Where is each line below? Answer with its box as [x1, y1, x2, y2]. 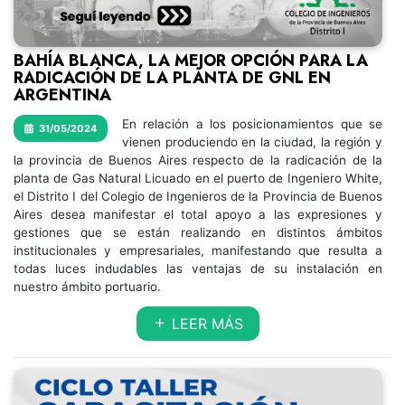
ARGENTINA [14, 83, 111, 107]
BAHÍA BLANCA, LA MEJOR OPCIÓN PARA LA [14, 49, 368, 72]
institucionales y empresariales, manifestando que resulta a [14, 243, 382, 258]
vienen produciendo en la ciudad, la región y [122, 135, 382, 149]
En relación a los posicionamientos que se [122, 117, 382, 131]
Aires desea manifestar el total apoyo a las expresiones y [14, 207, 382, 221]
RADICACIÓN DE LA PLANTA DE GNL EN [14, 66, 331, 89]
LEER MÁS [167, 315, 243, 333]
